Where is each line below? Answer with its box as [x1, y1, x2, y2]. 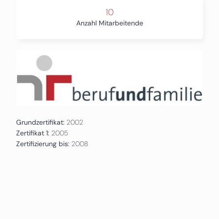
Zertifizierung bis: [16, 139, 71, 148]
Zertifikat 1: [16, 128, 49, 137]
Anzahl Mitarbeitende [76, 19, 143, 27]
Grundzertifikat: [16, 117, 65, 127]
